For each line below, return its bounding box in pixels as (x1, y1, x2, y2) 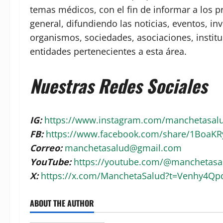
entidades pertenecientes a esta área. (30, 45, 187, 57)
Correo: (30, 141, 65, 154)
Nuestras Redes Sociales (30, 72, 207, 99)
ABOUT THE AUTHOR (30, 197, 94, 209)
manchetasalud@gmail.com (65, 141, 182, 154)
